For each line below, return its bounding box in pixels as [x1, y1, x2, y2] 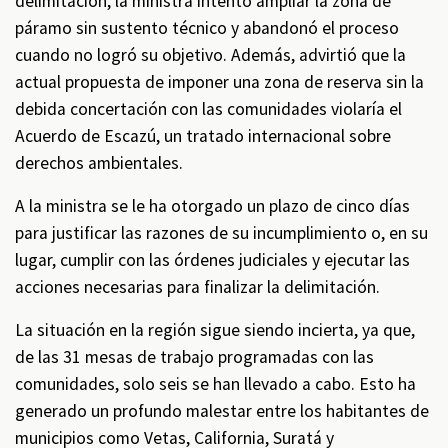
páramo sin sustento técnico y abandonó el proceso [15, 17, 399, 39]
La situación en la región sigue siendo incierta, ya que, [15, 319, 415, 341]
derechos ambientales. [15, 152, 183, 174]
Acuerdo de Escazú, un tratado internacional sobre [15, 125, 391, 147]
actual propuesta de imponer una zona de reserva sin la [15, 71, 424, 93]
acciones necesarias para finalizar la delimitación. [15, 276, 384, 298]
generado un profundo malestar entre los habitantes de [15, 400, 429, 422]
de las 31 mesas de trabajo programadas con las [15, 346, 374, 368]
